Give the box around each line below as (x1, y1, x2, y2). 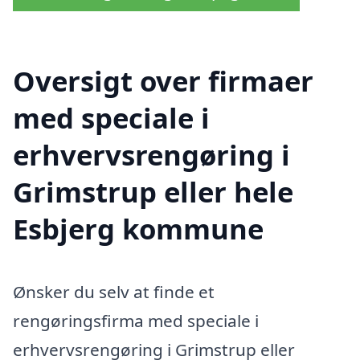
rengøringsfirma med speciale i (13, 309, 259, 333)
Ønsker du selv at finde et (13, 280, 215, 304)
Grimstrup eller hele (13, 173, 293, 211)
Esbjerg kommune (13, 210, 264, 248)
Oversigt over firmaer (13, 62, 313, 100)
